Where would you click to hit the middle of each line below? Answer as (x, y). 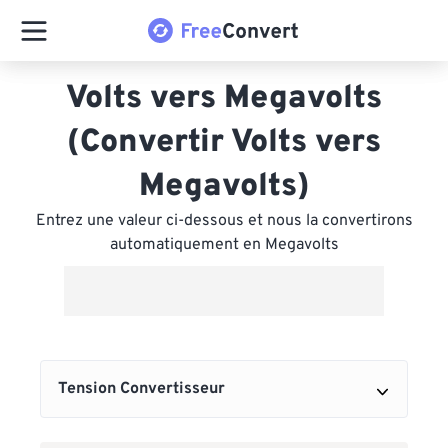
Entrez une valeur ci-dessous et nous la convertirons (224, 221)
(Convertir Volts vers (224, 143)
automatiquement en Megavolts (224, 245)
